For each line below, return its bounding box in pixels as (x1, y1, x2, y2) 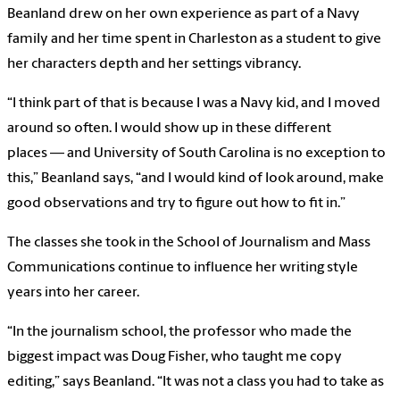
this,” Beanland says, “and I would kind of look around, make (7, 171, 384, 187)
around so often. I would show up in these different (7, 121, 331, 137)
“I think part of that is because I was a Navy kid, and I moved (7, 96, 380, 112)
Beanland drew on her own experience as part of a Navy (7, 7, 360, 22)
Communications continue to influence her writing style (7, 261, 358, 276)
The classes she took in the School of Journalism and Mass (7, 236, 371, 251)
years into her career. (7, 286, 139, 301)
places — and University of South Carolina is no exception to (7, 146, 386, 162)
